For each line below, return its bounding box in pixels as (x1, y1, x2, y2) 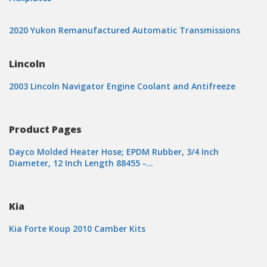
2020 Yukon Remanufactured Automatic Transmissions (9, 24, 240, 36)
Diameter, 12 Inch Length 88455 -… (9, 157, 153, 169)
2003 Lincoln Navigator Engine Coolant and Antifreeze (9, 80, 235, 92)
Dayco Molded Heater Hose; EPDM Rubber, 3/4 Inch (9, 146, 219, 157)
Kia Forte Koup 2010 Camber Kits (9, 223, 145, 234)
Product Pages (9, 123, 82, 136)
